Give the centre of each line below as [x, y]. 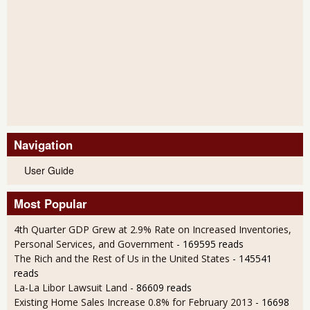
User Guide [49, 171]
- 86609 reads [161, 288]
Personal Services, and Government [94, 244]
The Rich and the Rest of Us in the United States [123, 259]
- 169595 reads [210, 244]
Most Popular [51, 204]
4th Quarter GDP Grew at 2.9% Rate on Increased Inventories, [153, 230]
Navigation [43, 145]
